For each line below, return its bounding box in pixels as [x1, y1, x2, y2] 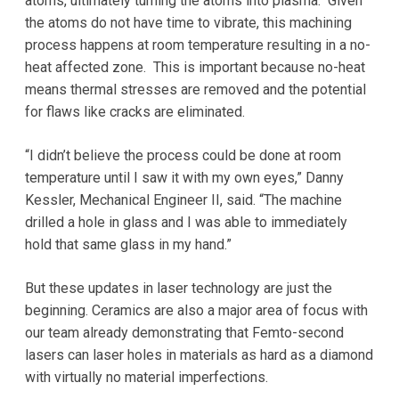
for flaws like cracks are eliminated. [24, 102, 245, 120]
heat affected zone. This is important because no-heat [24, 58, 365, 76]
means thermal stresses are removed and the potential [24, 80, 366, 98]
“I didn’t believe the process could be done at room [24, 146, 341, 164]
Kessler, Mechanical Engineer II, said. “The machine [24, 191, 342, 208]
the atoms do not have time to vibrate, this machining [24, 13, 352, 31]
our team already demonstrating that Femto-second [24, 323, 344, 341]
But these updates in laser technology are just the [24, 279, 332, 297]
